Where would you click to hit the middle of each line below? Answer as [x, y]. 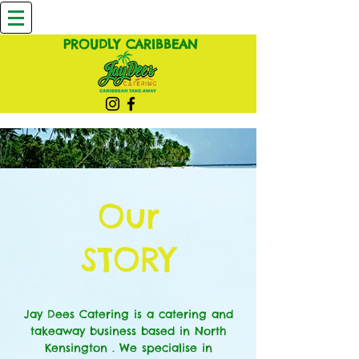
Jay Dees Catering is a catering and [128, 314]
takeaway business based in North [128, 331]
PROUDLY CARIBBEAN [131, 44]
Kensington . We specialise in [128, 348]
